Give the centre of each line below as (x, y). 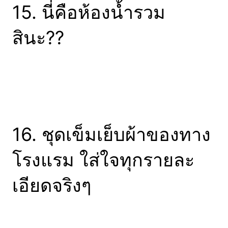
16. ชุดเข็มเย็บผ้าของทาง (111, 135)
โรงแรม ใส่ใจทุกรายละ (103, 160)
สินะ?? (38, 38)
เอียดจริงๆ (52, 186)
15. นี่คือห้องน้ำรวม (89, 12)
